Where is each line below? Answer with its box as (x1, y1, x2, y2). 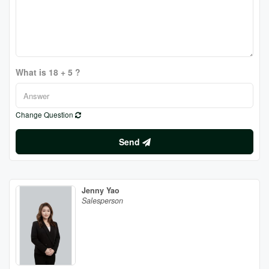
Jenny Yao (82, 185, 119, 196)
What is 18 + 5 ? (16, 66, 80, 78)
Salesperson (82, 195, 123, 206)
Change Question (16, 109, 75, 119)
